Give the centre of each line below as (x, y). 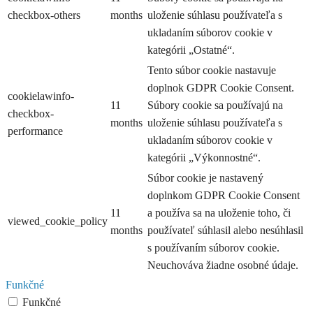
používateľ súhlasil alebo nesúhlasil (225, 231)
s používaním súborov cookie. (213, 248)
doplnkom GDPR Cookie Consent (224, 196)
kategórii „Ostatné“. (191, 50)
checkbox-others (44, 15)
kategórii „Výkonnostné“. (204, 158)
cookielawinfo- (41, 96)
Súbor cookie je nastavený (205, 178)
